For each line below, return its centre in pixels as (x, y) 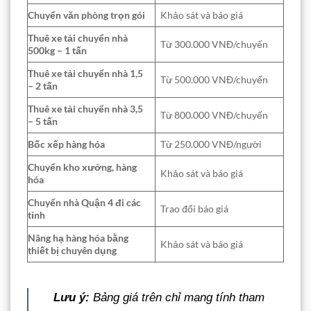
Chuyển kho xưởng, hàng (82, 167)
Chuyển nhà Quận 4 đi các (84, 203)
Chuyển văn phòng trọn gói (86, 15)
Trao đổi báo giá (195, 209)
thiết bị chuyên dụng (72, 251)
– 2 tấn (43, 86)
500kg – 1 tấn (57, 51)
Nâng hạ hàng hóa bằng (78, 238)
